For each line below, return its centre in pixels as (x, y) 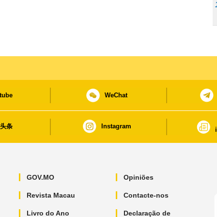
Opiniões (138, 178)
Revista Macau (51, 195)
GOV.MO (40, 178)
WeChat (116, 95)
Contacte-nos (146, 195)
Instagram (116, 126)
